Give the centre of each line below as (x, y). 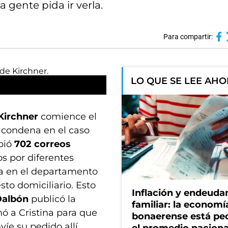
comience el (67, 117)
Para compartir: (188, 37)
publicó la (52, 199)
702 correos (42, 144)
